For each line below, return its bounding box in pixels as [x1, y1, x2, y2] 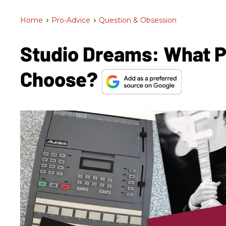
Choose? [20, 67, 102, 91]
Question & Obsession [99, 16, 177, 25]
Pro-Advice [51, 16, 90, 25]
